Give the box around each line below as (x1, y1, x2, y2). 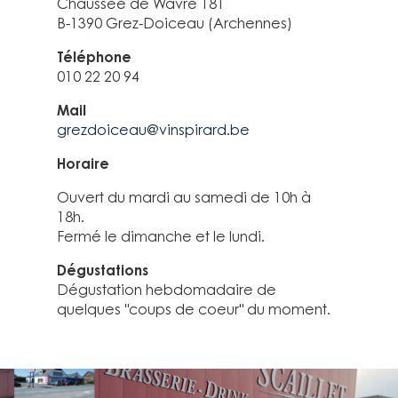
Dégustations (57, 261, 148, 279)
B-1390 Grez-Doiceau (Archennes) (57, 14, 292, 32)
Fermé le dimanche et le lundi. (57, 227, 265, 245)
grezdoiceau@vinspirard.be (57, 121, 250, 139)
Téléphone (57, 48, 131, 66)
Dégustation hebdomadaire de (57, 281, 276, 298)
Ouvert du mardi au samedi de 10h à (57, 188, 311, 206)
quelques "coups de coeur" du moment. (57, 300, 330, 318)
